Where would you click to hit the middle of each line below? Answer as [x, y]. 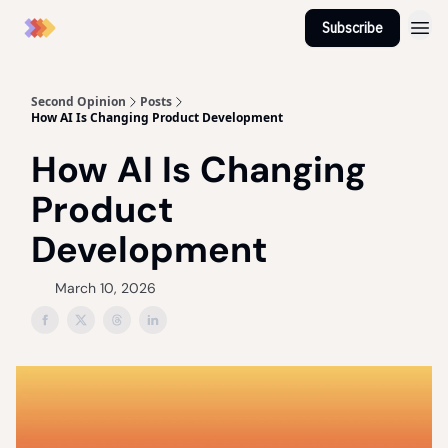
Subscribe [352, 28]
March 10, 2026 [105, 288]
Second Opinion [78, 101]
